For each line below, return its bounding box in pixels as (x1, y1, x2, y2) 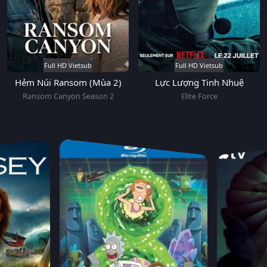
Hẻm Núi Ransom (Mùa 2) (14, 76, 122, 89)
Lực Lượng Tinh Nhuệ (154, 76, 244, 89)
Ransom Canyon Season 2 (22, 91, 114, 102)
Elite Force (181, 91, 218, 102)
